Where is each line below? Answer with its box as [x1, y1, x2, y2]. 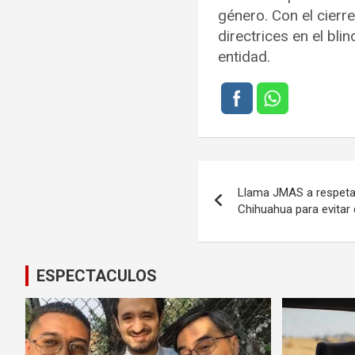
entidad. [218, 47, 271, 66]
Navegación [197, 160, 331, 191]
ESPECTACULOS [36, 265, 157, 285]
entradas [197, 225, 297, 256]
